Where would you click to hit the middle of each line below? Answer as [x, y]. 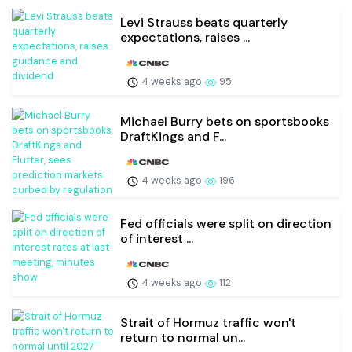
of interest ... [157, 239]
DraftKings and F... [173, 137]
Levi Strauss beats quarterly [204, 23]
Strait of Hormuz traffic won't [208, 322]
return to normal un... [183, 337]
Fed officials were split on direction [226, 224]
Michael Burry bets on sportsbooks [225, 122]
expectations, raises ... [185, 38]
